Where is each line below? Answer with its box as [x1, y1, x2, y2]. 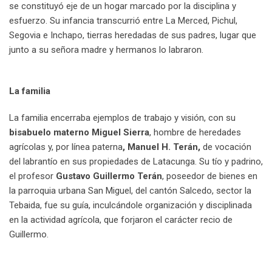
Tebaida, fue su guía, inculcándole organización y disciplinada [9, 200, 252, 211]
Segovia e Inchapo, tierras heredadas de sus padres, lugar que [9, 30, 256, 41]
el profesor [9, 171, 56, 182]
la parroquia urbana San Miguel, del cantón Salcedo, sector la [9, 185, 251, 197]
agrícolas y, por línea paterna [9, 141, 123, 153]
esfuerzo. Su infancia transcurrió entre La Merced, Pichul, [9, 15, 237, 27]
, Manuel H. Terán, [123, 141, 200, 153]
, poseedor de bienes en [162, 171, 257, 182]
